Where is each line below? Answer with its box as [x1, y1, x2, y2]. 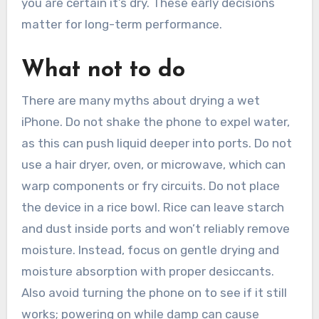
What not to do [21, 58, 185, 82]
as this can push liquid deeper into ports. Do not [21, 136, 292, 151]
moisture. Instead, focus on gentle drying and [21, 243, 279, 258]
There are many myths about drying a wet [21, 93, 260, 108]
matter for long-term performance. [21, 16, 222, 31]
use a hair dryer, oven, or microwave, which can [21, 157, 286, 172]
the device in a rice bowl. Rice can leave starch [21, 200, 284, 215]
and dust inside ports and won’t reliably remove [21, 221, 290, 236]
